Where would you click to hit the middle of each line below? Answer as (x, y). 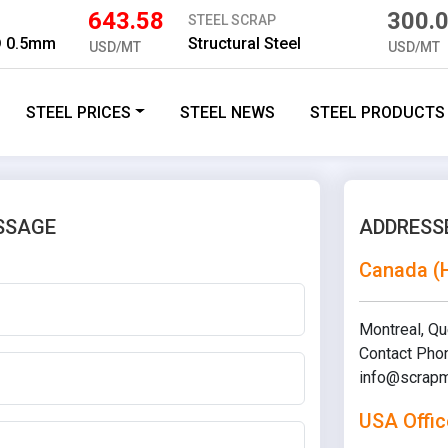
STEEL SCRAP (231, 20)
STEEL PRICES (79, 112)
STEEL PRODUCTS (378, 112)
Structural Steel (244, 43)
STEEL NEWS (228, 112)
